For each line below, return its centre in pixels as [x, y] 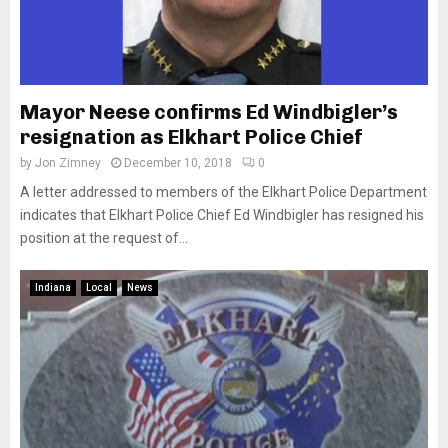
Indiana [53, 287]
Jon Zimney [68, 163]
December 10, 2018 [178, 163]
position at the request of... [104, 238]
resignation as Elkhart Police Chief [191, 137]
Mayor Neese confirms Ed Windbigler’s [209, 112]
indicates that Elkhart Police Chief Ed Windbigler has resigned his [222, 215]
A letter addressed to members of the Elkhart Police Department [223, 192]
